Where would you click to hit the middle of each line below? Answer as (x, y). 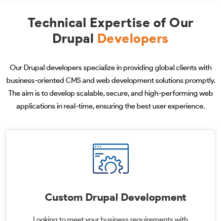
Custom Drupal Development (115, 197)
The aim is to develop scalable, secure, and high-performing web (110, 93)
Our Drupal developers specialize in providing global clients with (110, 68)
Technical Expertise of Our (110, 23)
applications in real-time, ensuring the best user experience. (110, 106)
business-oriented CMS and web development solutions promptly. (110, 80)
